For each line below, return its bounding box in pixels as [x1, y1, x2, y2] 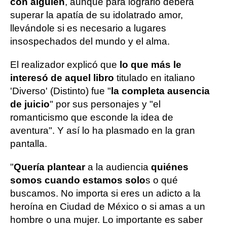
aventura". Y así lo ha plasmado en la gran [10, 125, 195, 136]
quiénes [151, 161, 188, 172]
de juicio [10, 98, 50, 109]
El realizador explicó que [10, 59, 120, 70]
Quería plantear [14, 161, 85, 172]
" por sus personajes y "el [50, 98, 161, 109]
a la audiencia [85, 161, 151, 172]
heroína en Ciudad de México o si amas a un [10, 201, 205, 212]
